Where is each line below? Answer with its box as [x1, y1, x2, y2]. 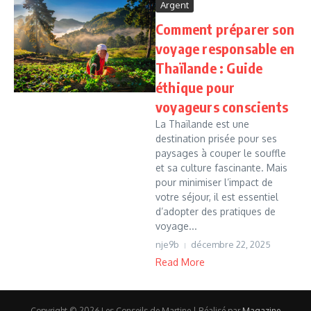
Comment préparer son [155, 20, 294, 37]
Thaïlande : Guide [155, 59, 263, 76]
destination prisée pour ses [155, 133, 277, 144]
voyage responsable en [155, 40, 295, 57]
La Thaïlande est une [155, 118, 249, 130]
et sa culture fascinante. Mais [155, 162, 287, 174]
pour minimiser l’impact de [155, 176, 273, 188]
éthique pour [155, 78, 235, 96]
